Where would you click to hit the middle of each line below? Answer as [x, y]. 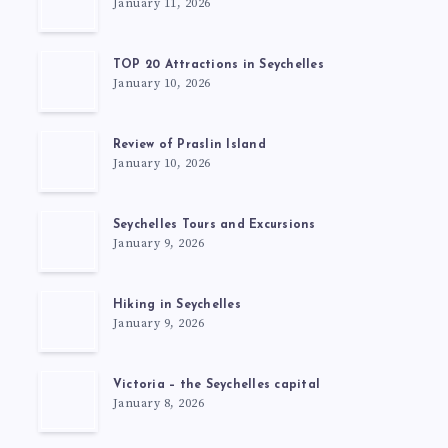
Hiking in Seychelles [176, 305]
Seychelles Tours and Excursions [214, 225]
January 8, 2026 [158, 404]
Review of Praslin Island [189, 145]
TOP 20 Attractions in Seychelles [218, 65]
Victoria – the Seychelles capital [216, 385]
